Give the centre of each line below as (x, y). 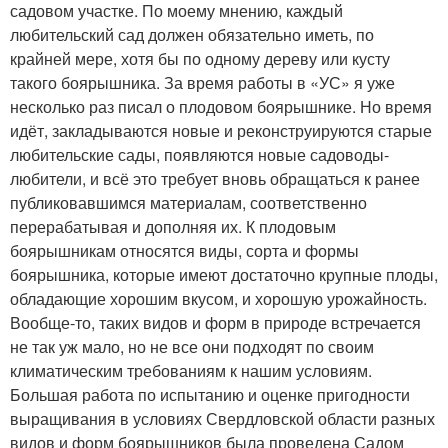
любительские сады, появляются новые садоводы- (199, 154)
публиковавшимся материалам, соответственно (188, 202)
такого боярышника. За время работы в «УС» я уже (202, 82)
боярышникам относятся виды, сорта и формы (184, 250)
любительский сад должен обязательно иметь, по (192, 34)
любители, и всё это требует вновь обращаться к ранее (215, 178)
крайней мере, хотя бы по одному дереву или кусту (200, 58)
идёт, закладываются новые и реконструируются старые (221, 130)
